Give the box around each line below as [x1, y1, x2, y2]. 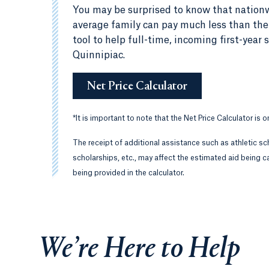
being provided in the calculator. [73, 169, 184, 177]
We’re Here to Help [38, 234, 240, 265]
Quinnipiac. [73, 50, 125, 60]
